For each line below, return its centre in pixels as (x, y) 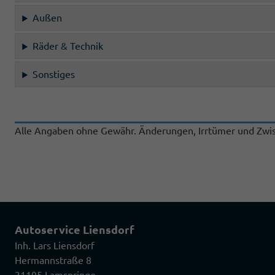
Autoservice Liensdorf (75, 230)
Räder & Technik (68, 46)
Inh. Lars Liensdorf (56, 246)
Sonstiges (54, 75)
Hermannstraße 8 (53, 261)
